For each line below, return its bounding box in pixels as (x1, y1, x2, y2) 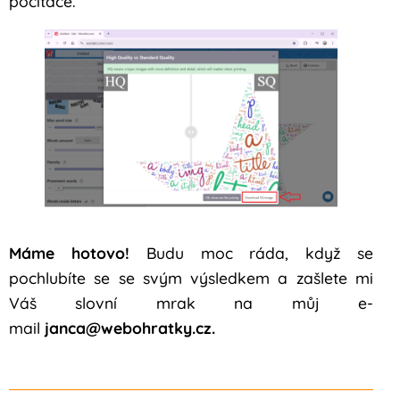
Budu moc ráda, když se (146, 243, 374, 263)
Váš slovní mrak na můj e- (9, 293, 373, 313)
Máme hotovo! (9, 243, 146, 263)
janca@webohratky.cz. (40, 318, 220, 338)
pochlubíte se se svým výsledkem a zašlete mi (9, 268, 373, 288)
